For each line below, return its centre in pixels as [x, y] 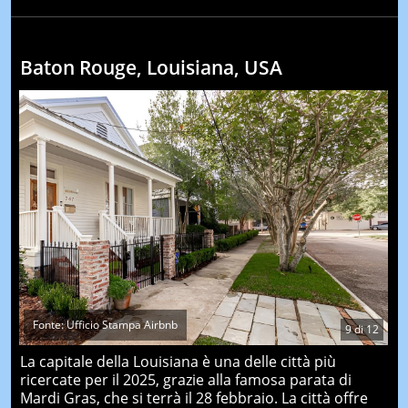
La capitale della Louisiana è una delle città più [178, 362]
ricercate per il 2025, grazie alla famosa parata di [185, 380]
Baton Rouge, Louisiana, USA [151, 67]
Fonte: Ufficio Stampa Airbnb [105, 325]
